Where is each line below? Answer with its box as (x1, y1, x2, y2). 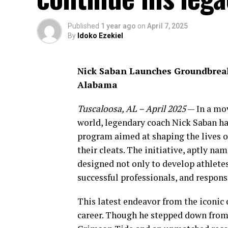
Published (68, 22, 99, 30)
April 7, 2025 (147, 22, 188, 30)
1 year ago (101, 22, 136, 30)
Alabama (77, 79, 118, 91)
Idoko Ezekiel (77, 32, 123, 40)
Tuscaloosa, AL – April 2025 (77, 103, 186, 115)
